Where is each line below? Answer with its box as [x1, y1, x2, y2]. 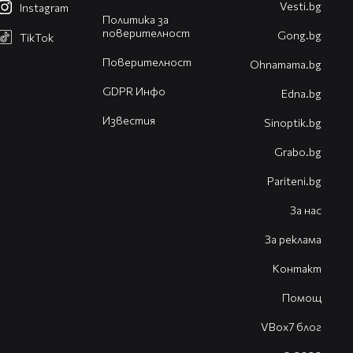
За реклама [265, 232, 321, 247]
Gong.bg [277, 28, 321, 43]
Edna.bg [281, 87, 321, 101]
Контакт [273, 262, 321, 276]
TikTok [20, 31, 54, 45]
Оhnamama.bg [250, 58, 321, 72]
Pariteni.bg [267, 174, 321, 188]
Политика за [102, 13, 169, 27]
